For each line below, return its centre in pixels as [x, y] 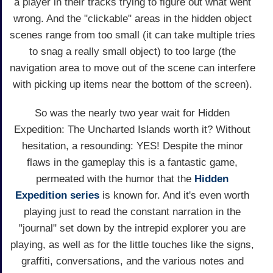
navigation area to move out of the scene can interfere [132, 68]
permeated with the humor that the [115, 179]
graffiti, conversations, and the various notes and [132, 261]
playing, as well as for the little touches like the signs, [132, 244]
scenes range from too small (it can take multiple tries [132, 35]
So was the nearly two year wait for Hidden [132, 113]
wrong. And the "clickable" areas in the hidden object [132, 18]
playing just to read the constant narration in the [132, 211]
